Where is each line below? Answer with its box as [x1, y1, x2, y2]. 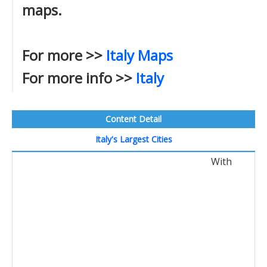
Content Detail [105, 113, 162, 125]
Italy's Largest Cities [95, 133, 172, 145]
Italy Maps [106, 45, 173, 65]
